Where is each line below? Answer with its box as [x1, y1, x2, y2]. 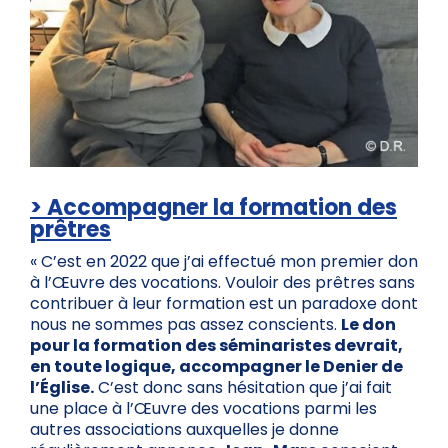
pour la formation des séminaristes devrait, [30, 333, 403, 357]
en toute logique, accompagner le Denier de [30, 354, 403, 378]
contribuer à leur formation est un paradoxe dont [30, 291, 418, 315]
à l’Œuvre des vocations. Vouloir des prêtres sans [30, 270, 415, 294]
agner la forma [142, 191, 308, 223]
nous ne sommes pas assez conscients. [30, 312, 341, 336]
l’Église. [30, 375, 94, 399]
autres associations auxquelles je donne [30, 417, 339, 441]
